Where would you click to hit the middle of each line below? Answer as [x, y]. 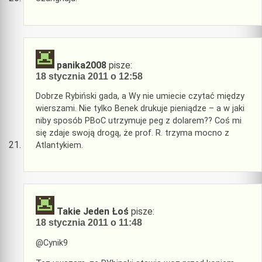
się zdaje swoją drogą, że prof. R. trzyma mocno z [132, 133]
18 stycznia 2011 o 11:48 [89, 223]
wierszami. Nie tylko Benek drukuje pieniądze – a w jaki [140, 108]
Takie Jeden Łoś [93, 212]
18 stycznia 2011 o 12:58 [89, 76]
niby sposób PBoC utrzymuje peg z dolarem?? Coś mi [139, 120]
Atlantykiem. [59, 145]
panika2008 [82, 65]
